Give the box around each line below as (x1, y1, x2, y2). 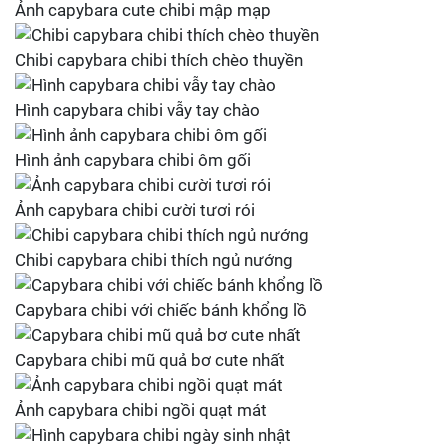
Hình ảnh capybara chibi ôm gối (15, 150, 251, 170)
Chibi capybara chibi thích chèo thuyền (15, 50, 303, 70)
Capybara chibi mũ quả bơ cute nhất (15, 350, 285, 370)
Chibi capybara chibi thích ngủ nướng (15, 250, 293, 270)
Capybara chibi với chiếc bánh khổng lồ (15, 300, 307, 320)
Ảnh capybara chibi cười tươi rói (15, 200, 255, 220)
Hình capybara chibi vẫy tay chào (15, 100, 260, 120)
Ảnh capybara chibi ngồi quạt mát (15, 400, 267, 420)
